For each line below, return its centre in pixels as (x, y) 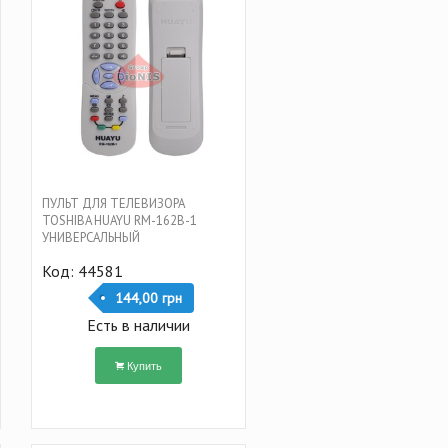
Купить (144, 365)
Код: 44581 (82, 271)
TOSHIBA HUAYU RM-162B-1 (119, 221)
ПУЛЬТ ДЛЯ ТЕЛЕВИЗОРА (113, 204)
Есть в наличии (138, 325)
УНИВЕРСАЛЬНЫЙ (90, 238)
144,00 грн (148, 298)
